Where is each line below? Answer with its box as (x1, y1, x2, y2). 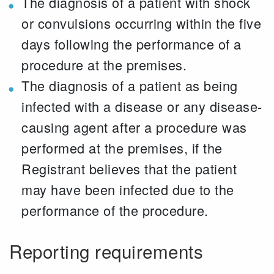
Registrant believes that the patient (21, 159, 237, 178)
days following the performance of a (21, 34, 242, 53)
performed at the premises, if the (21, 138, 223, 157)
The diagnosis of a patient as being (21, 76, 238, 95)
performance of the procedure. (21, 201, 209, 220)
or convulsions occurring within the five (21, 13, 261, 32)
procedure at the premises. (21, 55, 187, 74)
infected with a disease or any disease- (21, 97, 262, 116)
